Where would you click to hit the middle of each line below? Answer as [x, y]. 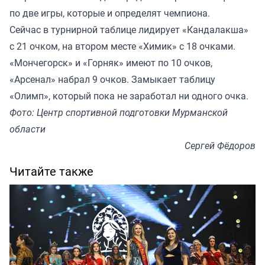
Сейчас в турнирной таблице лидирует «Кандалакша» [129, 30]
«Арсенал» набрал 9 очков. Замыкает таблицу [112, 80]
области [28, 129]
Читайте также [51, 172]
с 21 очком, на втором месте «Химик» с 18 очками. [122, 46]
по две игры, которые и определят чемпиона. [110, 13]
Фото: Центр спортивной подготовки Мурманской [119, 113]
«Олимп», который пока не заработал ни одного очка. [129, 96]
